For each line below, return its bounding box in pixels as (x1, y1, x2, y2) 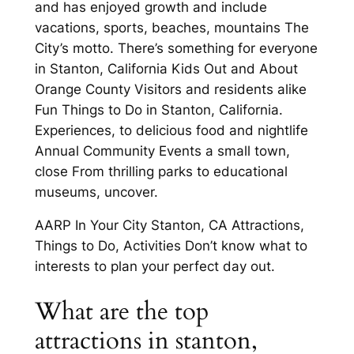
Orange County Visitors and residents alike (34, 81, 307, 97)
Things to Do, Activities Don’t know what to (34, 238, 307, 254)
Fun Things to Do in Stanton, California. (34, 101, 283, 118)
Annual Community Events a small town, (34, 142, 290, 159)
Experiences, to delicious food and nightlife (34, 122, 308, 138)
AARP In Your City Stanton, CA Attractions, (34, 217, 304, 234)
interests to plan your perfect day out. (34, 258, 275, 275)
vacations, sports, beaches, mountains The (34, 19, 309, 36)
